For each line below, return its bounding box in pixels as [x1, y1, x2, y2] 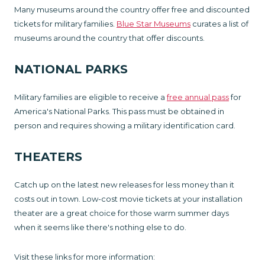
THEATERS [14, 149, 86, 164]
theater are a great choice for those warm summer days [14, 208, 229, 218]
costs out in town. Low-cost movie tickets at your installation [14, 193, 243, 203]
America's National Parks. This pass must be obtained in [14, 106, 224, 116]
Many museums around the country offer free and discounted [14, 4, 250, 14]
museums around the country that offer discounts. [14, 33, 206, 43]
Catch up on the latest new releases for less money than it [14, 179, 234, 189]
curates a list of [190, 18, 248, 28]
